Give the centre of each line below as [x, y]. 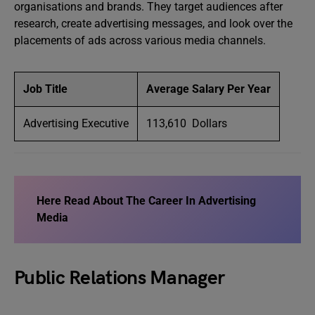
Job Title [45, 89]
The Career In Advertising [191, 201]
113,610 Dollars [187, 123]
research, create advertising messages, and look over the [153, 24]
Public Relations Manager [120, 278]
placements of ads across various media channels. [140, 40]
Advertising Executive [76, 123]
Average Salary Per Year [208, 89]
